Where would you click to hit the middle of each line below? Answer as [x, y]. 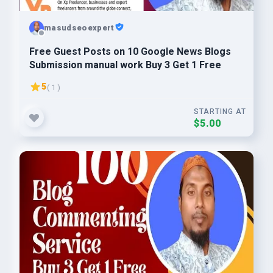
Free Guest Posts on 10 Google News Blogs [130, 52]
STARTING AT [220, 112]
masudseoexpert [79, 27]
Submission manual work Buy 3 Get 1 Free [125, 65]
